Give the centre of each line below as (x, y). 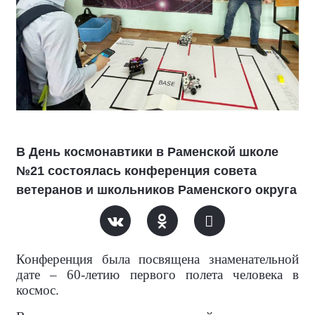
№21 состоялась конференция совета (136, 171)
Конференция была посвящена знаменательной (157, 259)
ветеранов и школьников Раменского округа (156, 190)
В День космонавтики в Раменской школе (147, 152)
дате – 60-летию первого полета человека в (157, 275)
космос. (38, 290)
